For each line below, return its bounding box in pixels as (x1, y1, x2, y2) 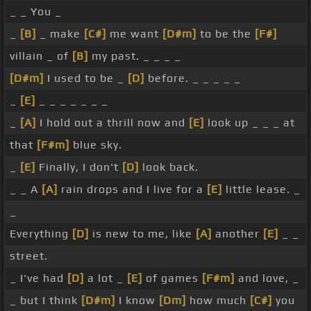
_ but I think (10, 294, 81, 308)
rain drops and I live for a (58, 183, 207, 196)
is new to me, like (89, 227, 196, 241)
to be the (196, 27, 255, 41)
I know (115, 294, 159, 308)
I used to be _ (44, 72, 128, 85)
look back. (139, 160, 199, 174)
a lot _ (84, 271, 127, 285)
